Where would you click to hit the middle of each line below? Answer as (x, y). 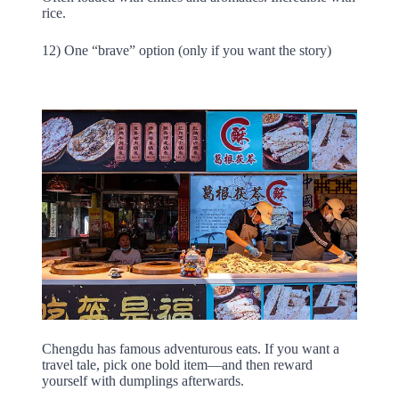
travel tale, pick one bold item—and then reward (177, 364)
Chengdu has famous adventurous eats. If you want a (190, 348)
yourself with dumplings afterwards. (142, 380)
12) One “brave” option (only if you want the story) (186, 50)
